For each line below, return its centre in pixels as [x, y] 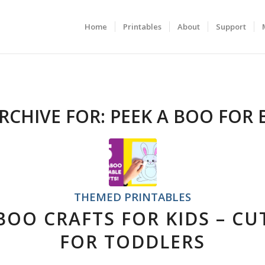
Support [231, 27]
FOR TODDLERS [132, 242]
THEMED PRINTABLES [132, 197]
